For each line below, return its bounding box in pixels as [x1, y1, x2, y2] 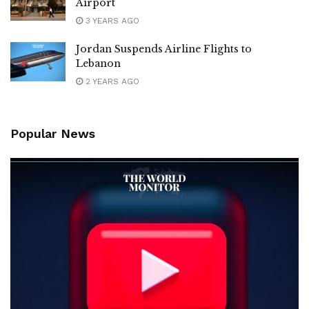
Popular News [10, 126, 95, 141]
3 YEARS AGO [83, 15, 139, 26]
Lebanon [76, 57, 121, 70]
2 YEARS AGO [83, 76, 139, 86]
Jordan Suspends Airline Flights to [76, 42, 252, 55]
